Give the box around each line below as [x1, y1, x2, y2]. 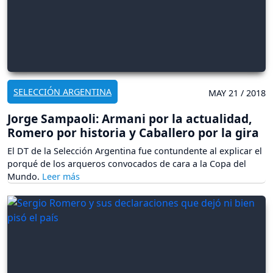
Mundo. [7, 170, 42, 182]
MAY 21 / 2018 [208, 87, 266, 99]
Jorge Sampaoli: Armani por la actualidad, [7, 110, 252, 127]
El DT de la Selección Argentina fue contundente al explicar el [7, 144, 262, 157]
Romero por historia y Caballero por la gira [7, 124, 259, 141]
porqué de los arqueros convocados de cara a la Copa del [7, 157, 246, 169]
